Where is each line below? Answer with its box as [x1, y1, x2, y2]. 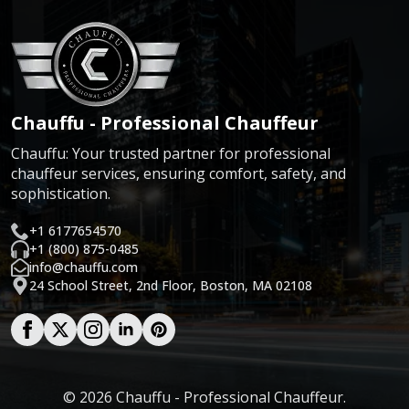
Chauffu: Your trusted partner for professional [11, 142, 330, 163]
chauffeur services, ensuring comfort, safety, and [11, 163, 346, 184]
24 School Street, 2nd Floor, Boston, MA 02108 [29, 277, 312, 295]
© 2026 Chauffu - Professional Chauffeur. [63, 386, 346, 407]
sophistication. [11, 183, 110, 204]
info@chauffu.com [29, 258, 138, 277]
